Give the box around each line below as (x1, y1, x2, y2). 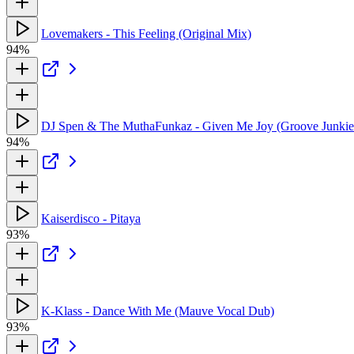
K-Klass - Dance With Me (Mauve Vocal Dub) (41, 303, 274, 318)
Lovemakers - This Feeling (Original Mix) (41, 26, 251, 40)
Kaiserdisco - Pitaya (41, 211, 141, 225)
